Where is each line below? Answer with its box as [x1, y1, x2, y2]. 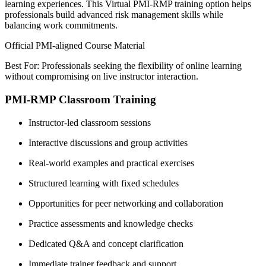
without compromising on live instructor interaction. [5, 71, 198, 82]
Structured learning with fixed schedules [28, 178, 179, 188]
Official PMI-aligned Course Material [5, 40, 145, 51]
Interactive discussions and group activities [28, 137, 188, 148]
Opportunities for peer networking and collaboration [28, 198, 223, 208]
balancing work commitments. [5, 20, 118, 31]
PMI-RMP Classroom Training [5, 93, 156, 106]
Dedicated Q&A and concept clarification [28, 238, 183, 249]
